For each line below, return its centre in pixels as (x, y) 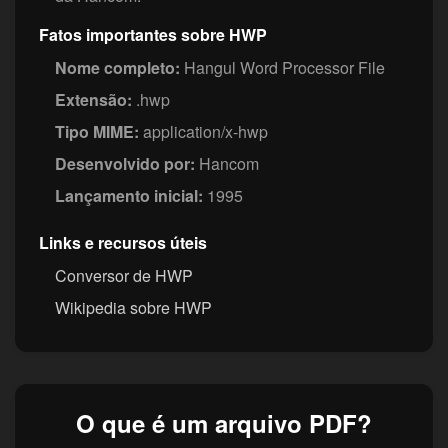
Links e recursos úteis (123, 243)
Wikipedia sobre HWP (133, 308)
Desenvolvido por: (125, 164)
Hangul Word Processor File (282, 68)
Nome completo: (117, 68)
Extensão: (93, 100)
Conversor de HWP (124, 276)
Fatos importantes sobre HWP (153, 35)
